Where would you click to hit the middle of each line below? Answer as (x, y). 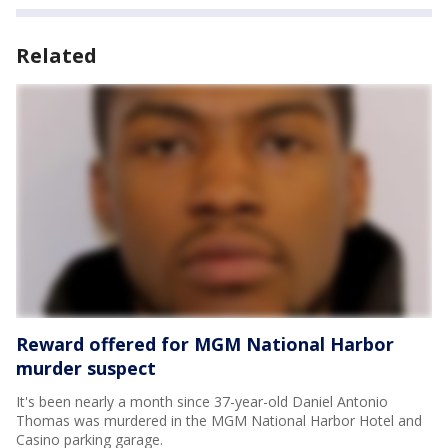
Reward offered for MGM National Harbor (205, 344)
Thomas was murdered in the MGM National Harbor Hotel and (219, 421)
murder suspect (86, 368)
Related (56, 56)
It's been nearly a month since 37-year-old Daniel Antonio (202, 402)
